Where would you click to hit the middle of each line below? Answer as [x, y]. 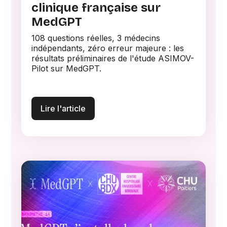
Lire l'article [63, 109]
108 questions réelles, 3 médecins [96, 38]
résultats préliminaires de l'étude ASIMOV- [113, 58]
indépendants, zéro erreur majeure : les [108, 48]
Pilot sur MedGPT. [67, 68]
